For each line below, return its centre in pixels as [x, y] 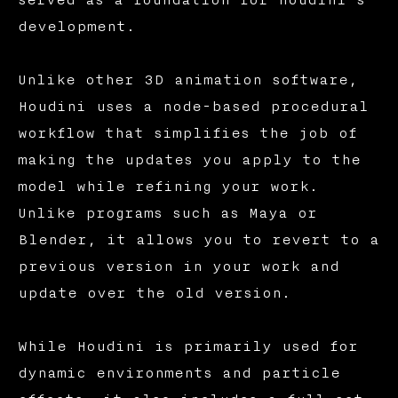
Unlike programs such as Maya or [167, 214]
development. [76, 27]
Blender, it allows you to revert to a [198, 240]
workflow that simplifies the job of [187, 134]
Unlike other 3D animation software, [187, 80]
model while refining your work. [167, 187]
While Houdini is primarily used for [187, 347]
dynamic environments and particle [179, 374]
